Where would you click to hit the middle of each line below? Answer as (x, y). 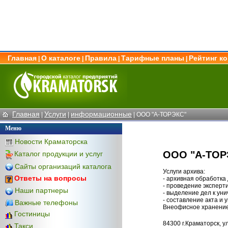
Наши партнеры (41, 190)
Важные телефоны (46, 202)
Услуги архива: (184, 171)
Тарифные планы (153, 58)
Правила (101, 58)
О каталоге (61, 58)
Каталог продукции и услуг (59, 153)
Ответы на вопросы (50, 178)
